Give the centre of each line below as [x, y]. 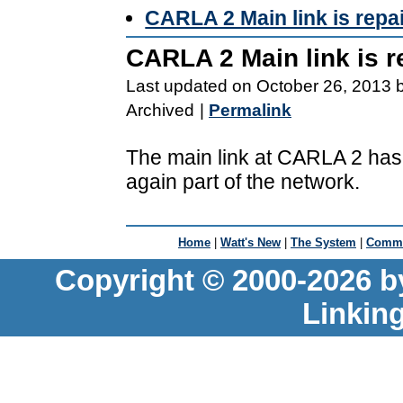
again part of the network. [243, 181]
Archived [160, 110]
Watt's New [251, 242]
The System [323, 242]
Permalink [250, 110]
